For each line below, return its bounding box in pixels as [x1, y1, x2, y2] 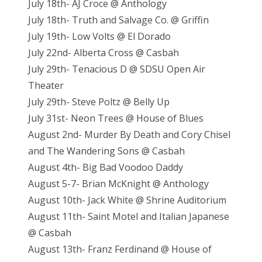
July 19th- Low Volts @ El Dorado [28, 30, 171, 43]
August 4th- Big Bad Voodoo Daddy [28, 161, 183, 174]
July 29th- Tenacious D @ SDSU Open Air [28, 63, 205, 76]
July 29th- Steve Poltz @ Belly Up [28, 95, 170, 109]
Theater [28, 79, 64, 92]
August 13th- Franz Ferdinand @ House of [28, 243, 212, 256]
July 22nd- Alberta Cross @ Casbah [28, 46, 179, 60]
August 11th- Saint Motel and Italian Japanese [28, 210, 229, 223]
